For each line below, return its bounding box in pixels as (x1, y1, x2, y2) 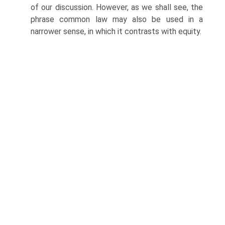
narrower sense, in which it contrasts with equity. (31, 27, 201, 36)
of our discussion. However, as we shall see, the (31, 3, 203, 12)
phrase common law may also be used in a (31, 15, 203, 24)
